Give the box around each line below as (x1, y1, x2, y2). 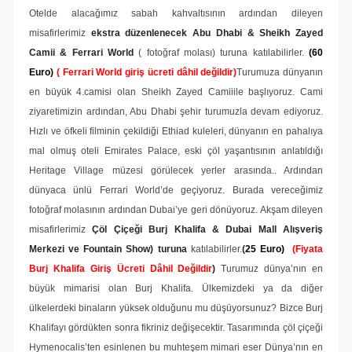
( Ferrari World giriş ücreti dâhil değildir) (56, 67, 237, 78)
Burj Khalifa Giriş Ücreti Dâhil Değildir (29, 263, 213, 274)
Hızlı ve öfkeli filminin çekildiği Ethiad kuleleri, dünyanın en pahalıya (29, 126, 323, 137)
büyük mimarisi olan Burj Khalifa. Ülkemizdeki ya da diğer (29, 283, 323, 294)
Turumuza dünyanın (236, 67, 323, 78)
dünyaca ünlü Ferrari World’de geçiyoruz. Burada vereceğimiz (29, 185, 323, 196)
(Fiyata (288, 244, 323, 255)
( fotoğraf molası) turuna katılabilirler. (138, 47, 310, 58)
